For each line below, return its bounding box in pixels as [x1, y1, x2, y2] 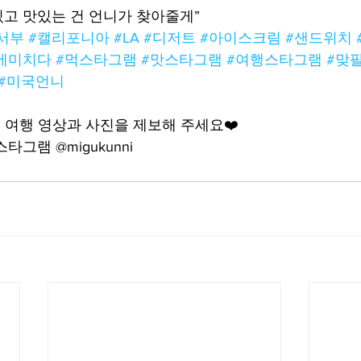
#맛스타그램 [141, 52, 222, 68]
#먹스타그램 [56, 52, 137, 68]
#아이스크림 [200, 30, 281, 46]
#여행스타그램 [226, 52, 322, 68]
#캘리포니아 [28, 30, 110, 46]
